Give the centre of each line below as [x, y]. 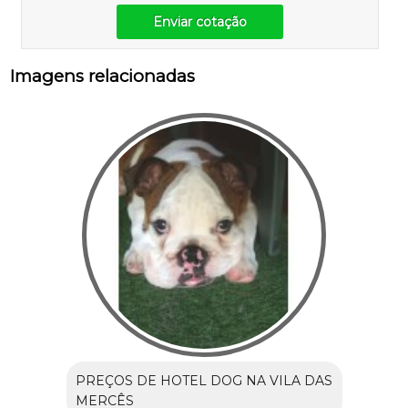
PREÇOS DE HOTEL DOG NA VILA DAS [204, 381]
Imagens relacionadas [103, 76]
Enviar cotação [200, 22]
